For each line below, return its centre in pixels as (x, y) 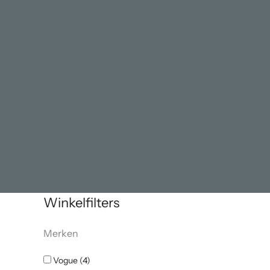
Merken (61, 233)
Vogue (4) (71, 260)
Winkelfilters (81, 203)
